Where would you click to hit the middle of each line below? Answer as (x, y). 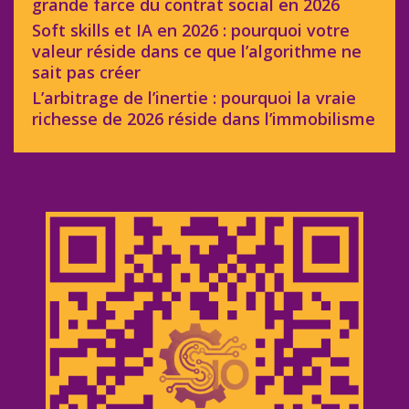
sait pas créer (86, 72)
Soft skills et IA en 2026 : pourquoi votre (191, 30)
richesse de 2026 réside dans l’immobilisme (204, 118)
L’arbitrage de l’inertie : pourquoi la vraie (194, 97)
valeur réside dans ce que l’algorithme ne (197, 51)
